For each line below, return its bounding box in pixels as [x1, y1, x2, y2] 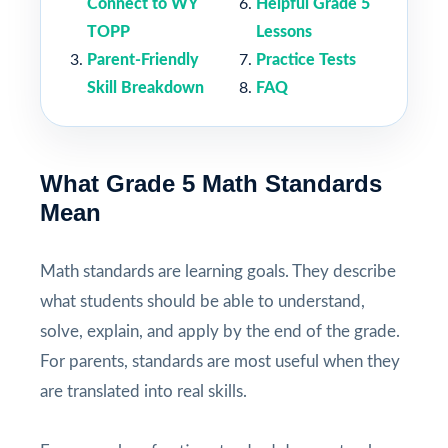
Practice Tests [256, 51, 356, 68]
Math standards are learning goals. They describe [40, 262, 396, 280]
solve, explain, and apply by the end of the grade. [40, 322, 400, 340]
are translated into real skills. [40, 382, 247, 400]
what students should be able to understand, [40, 292, 365, 310]
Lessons [256, 23, 312, 40]
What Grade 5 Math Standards [40, 169, 382, 197]
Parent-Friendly [87, 51, 199, 68]
